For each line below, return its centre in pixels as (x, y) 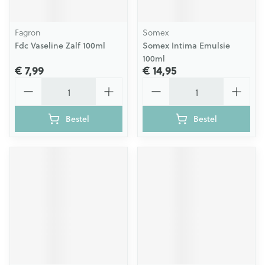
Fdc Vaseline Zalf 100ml (60, 46)
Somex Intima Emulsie (186, 46)
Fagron (28, 32)
